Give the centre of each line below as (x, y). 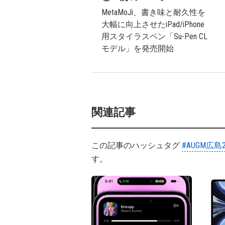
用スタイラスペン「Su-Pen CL (154, 36)
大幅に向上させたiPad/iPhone (153, 24)
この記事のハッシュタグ (137, 145)
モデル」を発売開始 (138, 48)
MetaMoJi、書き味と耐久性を (153, 12)
